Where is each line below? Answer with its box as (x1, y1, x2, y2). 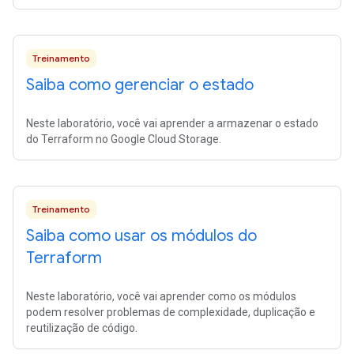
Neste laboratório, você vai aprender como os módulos (26, 290, 296, 303)
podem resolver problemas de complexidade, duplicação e (26, 306, 315, 318)
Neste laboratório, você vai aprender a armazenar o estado (26, 117, 318, 130)
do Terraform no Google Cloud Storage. (26, 133, 221, 145)
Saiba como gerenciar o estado (26, 75, 254, 95)
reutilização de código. (26, 322, 137, 334)
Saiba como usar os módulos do (26, 226, 257, 246)
